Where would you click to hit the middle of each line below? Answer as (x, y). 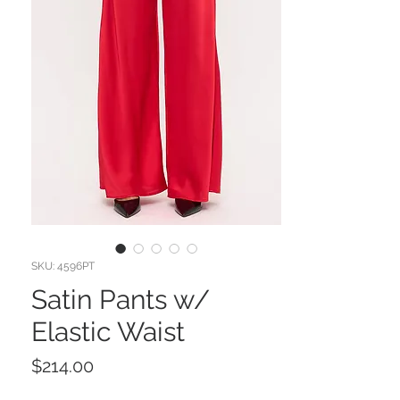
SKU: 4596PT (63, 267)
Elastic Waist (108, 332)
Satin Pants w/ (121, 300)
